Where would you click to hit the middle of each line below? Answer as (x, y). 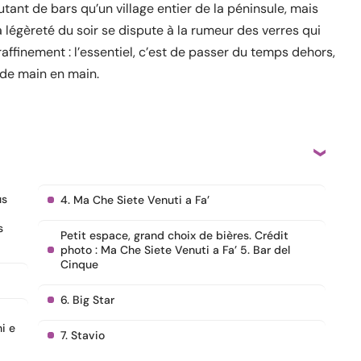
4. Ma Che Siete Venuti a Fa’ (135, 200)
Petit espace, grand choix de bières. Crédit (174, 235)
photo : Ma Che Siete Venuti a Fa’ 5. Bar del (175, 250)
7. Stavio (83, 335)
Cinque (79, 264)
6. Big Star (87, 300)
